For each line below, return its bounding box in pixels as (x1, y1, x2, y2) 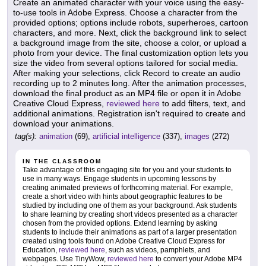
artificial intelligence (93, 132, 160, 141)
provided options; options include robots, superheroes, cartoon (13, 18, 248, 28)
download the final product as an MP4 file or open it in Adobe (13, 88, 241, 99)
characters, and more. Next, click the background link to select (13, 28, 246, 38)
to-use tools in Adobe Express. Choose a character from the (13, 8, 237, 18)
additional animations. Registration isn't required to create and (13, 109, 246, 119)
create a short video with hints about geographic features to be (23, 192, 223, 201)
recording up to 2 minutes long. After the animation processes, (13, 78, 246, 88)
